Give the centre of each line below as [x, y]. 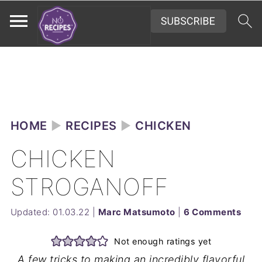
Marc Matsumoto [137, 212]
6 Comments [213, 212]
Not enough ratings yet [163, 241]
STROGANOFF [89, 187]
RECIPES [91, 126]
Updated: [32, 212]
